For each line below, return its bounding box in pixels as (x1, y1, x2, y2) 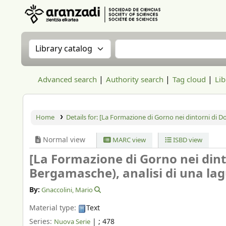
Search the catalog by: (28, 38, 129, 52)
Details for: (66, 112, 99, 122)
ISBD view (171, 135, 202, 145)
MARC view (111, 135, 146, 145)
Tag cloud (173, 74, 206, 85)
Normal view (41, 135, 85, 145)
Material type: (29, 203, 78, 214)
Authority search (106, 74, 163, 85)
